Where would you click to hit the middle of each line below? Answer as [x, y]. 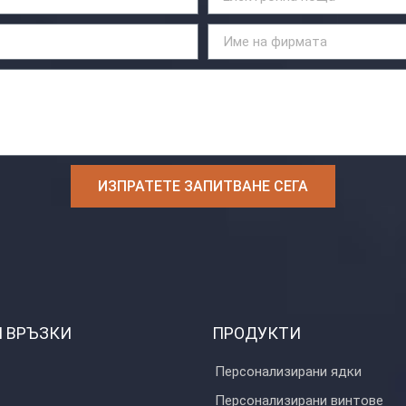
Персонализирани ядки [288, 372]
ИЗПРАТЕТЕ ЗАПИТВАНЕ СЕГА [203, 186]
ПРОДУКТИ [256, 333]
